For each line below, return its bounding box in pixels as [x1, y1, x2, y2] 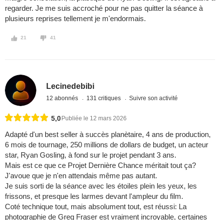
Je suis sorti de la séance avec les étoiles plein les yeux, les [5, 182, 197, 191]
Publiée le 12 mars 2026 [61, 115, 127, 122]
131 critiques [86, 94, 123, 102]
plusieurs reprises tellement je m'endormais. [5, 14, 146, 23]
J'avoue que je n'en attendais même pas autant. [5, 171, 157, 180]
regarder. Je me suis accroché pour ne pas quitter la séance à [5, 4, 203, 13]
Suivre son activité [129, 94, 178, 102]
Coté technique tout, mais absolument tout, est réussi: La [5, 202, 187, 211]
